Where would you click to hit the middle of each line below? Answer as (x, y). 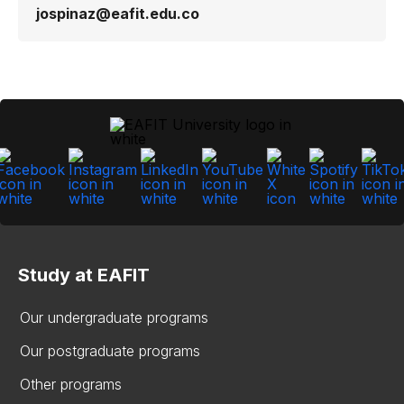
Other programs (71, 384)
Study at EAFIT (84, 275)
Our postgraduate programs (110, 351)
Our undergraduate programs (114, 317)
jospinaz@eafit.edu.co (118, 14)
